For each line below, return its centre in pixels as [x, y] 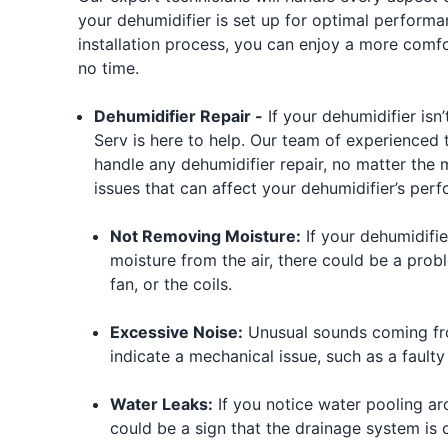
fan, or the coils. [170, 283]
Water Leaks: [161, 403]
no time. [108, 67]
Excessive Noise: [176, 331]
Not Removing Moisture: [205, 235]
